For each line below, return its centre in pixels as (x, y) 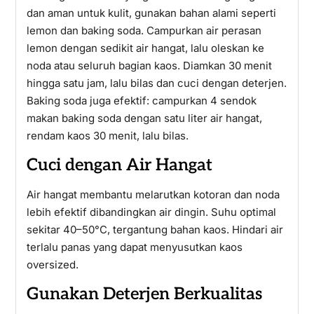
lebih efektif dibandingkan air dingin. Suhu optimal (151, 212)
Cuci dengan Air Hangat (119, 165)
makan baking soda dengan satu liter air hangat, (144, 118)
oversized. (52, 265)
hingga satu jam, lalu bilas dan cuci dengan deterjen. (156, 83)
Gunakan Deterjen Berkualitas (144, 294)
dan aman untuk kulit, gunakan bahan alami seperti (151, 13)
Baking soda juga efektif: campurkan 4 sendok (141, 101)
